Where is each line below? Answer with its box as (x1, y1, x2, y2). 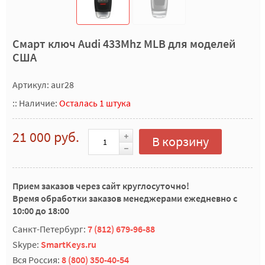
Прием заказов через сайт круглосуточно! (12, 180, 189, 192)
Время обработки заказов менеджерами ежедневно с (12, 192, 237, 204)
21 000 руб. (12, 128, 79, 146)
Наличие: (19, 97, 59, 109)
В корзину (152, 132, 209, 150)
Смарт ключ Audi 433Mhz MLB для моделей (12, 36, 235, 51)
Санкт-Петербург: (12, 223, 88, 235)
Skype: (12, 238, 41, 250)
